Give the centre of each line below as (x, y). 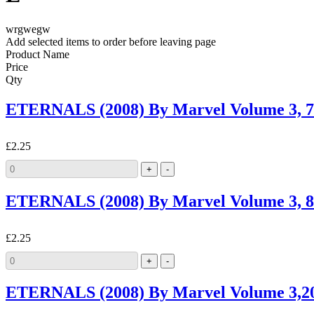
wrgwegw (28, 29)
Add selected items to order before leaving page (111, 41)
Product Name (37, 54)
